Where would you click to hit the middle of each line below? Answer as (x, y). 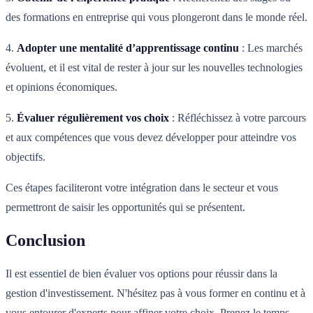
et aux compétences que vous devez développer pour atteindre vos (151, 138)
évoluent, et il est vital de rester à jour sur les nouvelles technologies (154, 68)
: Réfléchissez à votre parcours (238, 118)
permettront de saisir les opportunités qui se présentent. (125, 208)
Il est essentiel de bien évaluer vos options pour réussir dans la (141, 274)
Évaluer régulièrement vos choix (93, 118)
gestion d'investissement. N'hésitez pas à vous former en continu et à (155, 293)
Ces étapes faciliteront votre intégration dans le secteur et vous (142, 188)
